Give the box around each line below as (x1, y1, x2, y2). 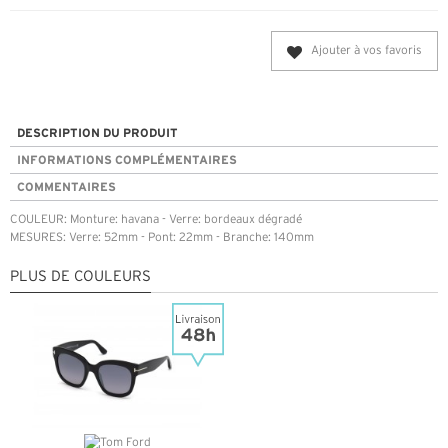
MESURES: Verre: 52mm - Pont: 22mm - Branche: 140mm (10, 232, 314, 244)
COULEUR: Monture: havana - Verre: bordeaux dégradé (10, 214, 302, 226)
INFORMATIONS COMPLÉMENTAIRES (17, 153, 237, 167)
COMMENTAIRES (17, 180, 116, 194)
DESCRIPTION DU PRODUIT (17, 126, 178, 140)
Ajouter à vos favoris (311, 45, 422, 57)
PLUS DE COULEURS (10, 270, 151, 285)
